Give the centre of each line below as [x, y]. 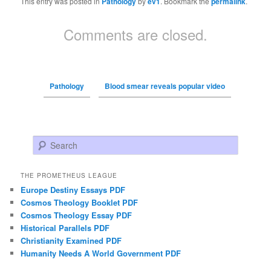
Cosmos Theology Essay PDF [77, 215]
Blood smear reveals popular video [165, 86]
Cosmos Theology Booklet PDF [80, 203]
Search [45, 142]
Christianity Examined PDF [71, 241]
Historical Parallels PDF [65, 228]
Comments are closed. [135, 34]
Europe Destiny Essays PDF [73, 190]
